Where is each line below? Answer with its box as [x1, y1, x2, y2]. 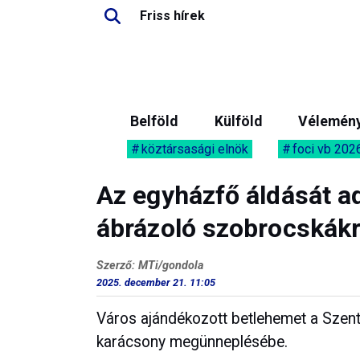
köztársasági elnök [141, 141, 248, 157]
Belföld [130, 113, 178, 129]
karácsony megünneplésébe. [96, 333, 288, 352]
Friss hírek [140, 8, 205, 23]
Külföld [214, 113, 262, 129]
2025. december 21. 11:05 [96, 276, 215, 288]
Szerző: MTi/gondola [96, 259, 203, 272]
